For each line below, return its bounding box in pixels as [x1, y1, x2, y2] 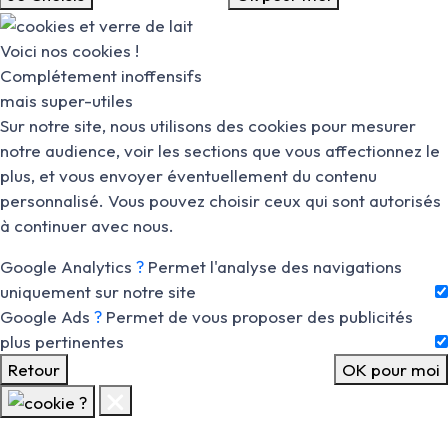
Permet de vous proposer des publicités [106, 305, 413, 327]
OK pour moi [342, 358, 440, 380]
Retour [8, 358, 60, 380]
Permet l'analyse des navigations [148, 255, 402, 277]
